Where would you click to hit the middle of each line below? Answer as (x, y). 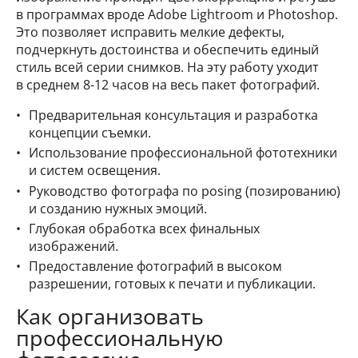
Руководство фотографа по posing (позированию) (185, 191)
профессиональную (119, 337)
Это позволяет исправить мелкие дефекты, (150, 32)
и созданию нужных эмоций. (118, 208)
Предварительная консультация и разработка (173, 115)
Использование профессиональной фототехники (183, 153)
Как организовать (110, 316)
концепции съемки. (90, 133)
